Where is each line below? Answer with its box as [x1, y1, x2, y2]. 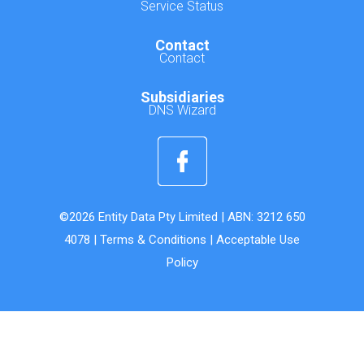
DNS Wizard [148, 102, 216, 118]
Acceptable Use [216, 232, 300, 247]
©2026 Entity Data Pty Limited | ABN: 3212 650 [58, 210, 305, 224]
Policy [166, 255, 198, 270]
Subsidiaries [140, 89, 224, 106]
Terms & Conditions [100, 232, 206, 247]
